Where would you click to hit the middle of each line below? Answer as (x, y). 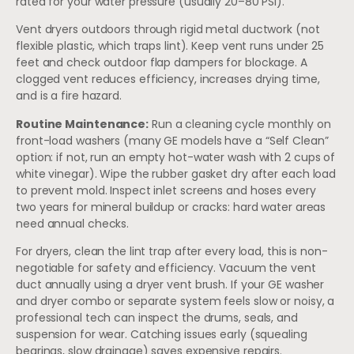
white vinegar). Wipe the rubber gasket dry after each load (176, 173)
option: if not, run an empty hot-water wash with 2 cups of (176, 157)
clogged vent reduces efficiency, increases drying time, (168, 79)
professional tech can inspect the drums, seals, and (157, 318)
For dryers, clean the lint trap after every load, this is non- (172, 252)
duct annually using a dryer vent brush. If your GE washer (170, 285)
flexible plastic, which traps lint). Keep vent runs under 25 (170, 46)
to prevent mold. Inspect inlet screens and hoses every (166, 190)
